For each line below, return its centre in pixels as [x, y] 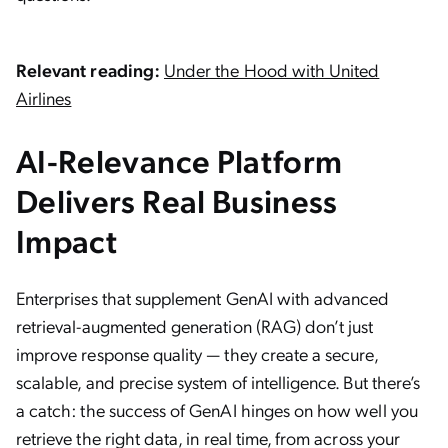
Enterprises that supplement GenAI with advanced [203, 297]
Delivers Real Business [177, 200]
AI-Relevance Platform [179, 160]
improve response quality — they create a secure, [197, 353]
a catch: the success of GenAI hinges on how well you [217, 409]
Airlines [44, 97]
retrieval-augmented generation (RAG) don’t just [195, 325]
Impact [67, 240]
